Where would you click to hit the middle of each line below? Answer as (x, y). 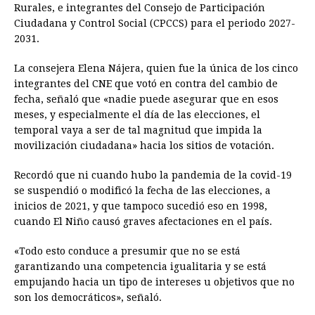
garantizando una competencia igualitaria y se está (140, 267)
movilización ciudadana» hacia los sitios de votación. (144, 146)
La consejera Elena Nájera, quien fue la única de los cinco (156, 69)
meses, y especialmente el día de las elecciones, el (137, 115)
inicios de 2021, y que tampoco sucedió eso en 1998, (141, 206)
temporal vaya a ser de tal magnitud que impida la (138, 130)
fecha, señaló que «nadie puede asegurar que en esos (146, 99)
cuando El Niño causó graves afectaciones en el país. (143, 222)
